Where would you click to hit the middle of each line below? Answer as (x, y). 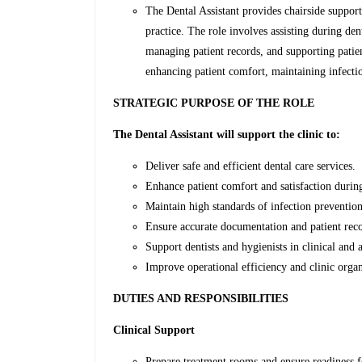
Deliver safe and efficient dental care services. (251, 166)
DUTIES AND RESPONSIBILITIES (201, 299)
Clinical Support (154, 330)
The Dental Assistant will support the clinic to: (227, 135)
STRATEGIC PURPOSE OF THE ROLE (214, 103)
